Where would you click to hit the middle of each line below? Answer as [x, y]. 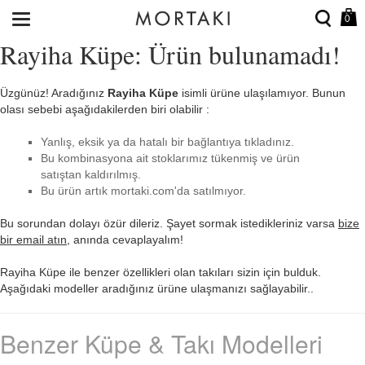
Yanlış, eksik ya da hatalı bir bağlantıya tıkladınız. [167, 142]
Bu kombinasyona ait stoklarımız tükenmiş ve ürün [170, 158]
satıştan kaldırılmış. [91, 174]
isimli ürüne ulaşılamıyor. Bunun [262, 93]
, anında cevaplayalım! [125, 240]
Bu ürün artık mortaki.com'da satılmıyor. [143, 191]
